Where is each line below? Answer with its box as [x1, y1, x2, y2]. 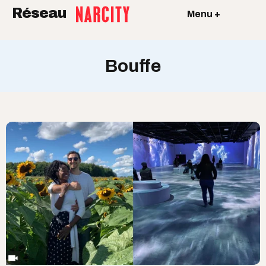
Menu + [186, 8, 220, 19]
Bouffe [105, 56, 161, 75]
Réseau [12, 5, 70, 21]
